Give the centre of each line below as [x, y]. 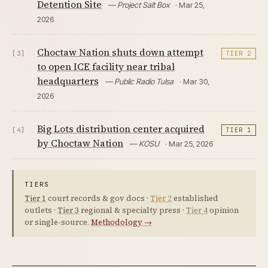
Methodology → [121, 222]
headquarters [68, 80]
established [195, 198]
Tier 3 [68, 210]
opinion [223, 210]
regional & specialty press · [133, 210]
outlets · [41, 210]
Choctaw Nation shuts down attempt [120, 52]
